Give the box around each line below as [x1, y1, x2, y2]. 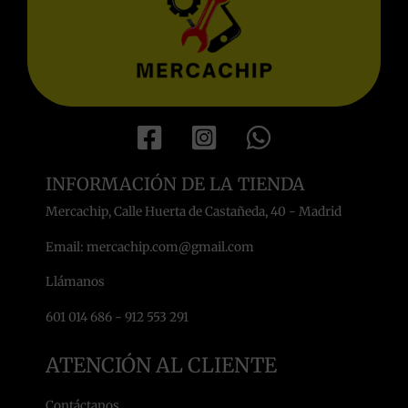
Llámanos [46, 274, 105, 291]
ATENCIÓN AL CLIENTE [46, 352, 277, 378]
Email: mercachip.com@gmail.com [46, 239, 254, 255]
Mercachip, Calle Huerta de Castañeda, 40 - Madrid [46, 204, 342, 220]
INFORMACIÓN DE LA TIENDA [46, 173, 305, 196]
